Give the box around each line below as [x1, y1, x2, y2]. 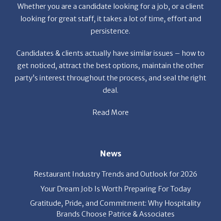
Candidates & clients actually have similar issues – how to [16, 20, 205, 30]
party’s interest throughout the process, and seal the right [15, 45, 206, 54]
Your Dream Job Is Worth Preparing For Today [40, 156, 191, 165]
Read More [92, 79, 129, 89]
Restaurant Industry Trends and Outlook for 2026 [34, 141, 197, 150]
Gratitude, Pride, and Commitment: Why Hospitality [30, 170, 201, 180]
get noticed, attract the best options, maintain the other [17, 33, 204, 42]
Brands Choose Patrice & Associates [56, 181, 175, 190]
